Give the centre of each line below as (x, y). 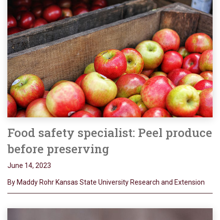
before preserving (58, 149)
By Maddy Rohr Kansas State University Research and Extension (106, 182)
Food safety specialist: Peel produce (110, 133)
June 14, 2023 (29, 166)
